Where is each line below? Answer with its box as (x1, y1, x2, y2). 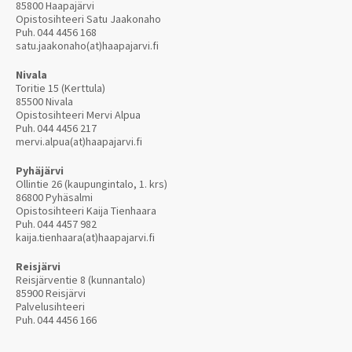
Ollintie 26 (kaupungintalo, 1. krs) (16, 176, 167, 191)
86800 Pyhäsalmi (16, 189, 93, 204)
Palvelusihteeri (16, 299, 87, 313)
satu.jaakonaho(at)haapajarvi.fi (16, 38, 159, 53)
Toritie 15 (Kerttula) (16, 80, 105, 95)
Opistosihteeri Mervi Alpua (16, 107, 141, 122)
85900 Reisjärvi (16, 285, 86, 300)
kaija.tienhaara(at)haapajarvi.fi (16, 229, 155, 244)
